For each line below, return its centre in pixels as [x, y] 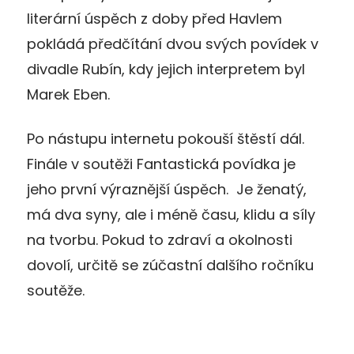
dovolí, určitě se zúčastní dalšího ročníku [170, 265]
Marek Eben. [68, 94]
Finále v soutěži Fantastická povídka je [161, 164]
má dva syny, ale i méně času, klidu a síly [171, 214]
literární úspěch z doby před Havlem [154, 18]
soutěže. [56, 290]
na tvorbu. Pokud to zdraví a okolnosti [160, 239]
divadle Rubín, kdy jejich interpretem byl [166, 69]
